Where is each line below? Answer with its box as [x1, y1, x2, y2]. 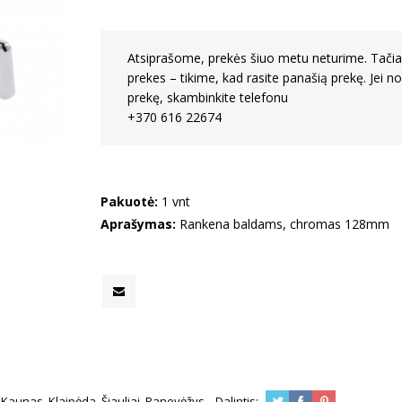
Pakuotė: [100, 193, 162, 210]
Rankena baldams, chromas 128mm [179, 215, 390, 232]
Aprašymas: [100, 215, 180, 232]
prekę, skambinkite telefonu [127, 89, 289, 106]
